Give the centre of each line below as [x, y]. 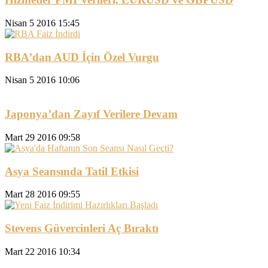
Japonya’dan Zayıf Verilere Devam [91, 114]
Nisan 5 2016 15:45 [42, 23]
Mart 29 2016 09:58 [42, 137]
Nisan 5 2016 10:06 [42, 80]
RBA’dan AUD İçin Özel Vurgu [82, 57]
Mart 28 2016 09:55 [42, 194]
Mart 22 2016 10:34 [42, 251]
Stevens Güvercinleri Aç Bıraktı [82, 228]
